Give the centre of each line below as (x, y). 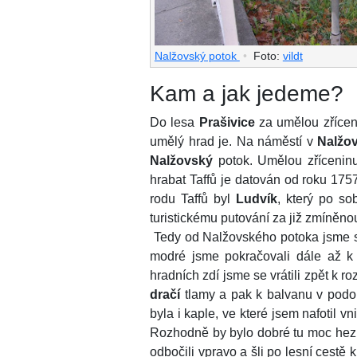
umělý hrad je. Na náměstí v (234, 141)
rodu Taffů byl (193, 198)
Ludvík (257, 198)
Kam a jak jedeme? (247, 93)
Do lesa (175, 122)
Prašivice (227, 122)
